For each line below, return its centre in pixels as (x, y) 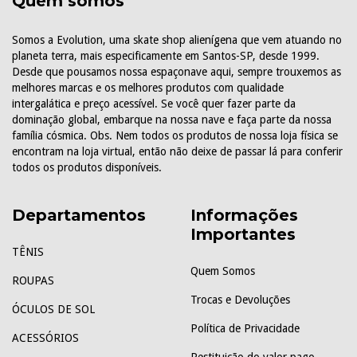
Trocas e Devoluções (240, 300)
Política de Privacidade (245, 329)
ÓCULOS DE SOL (53, 310)
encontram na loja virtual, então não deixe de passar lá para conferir (177, 151)
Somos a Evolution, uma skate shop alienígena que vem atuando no (177, 39)
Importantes (243, 234)
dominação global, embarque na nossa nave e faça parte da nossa (172, 119)
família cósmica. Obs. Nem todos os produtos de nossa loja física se (175, 135)
